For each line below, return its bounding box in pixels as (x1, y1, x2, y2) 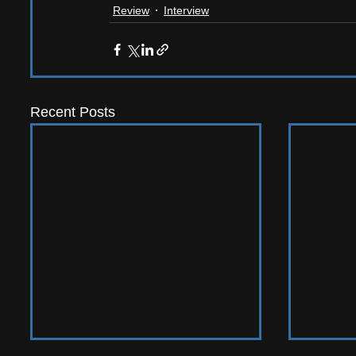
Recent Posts (30, 104, 115, 121)
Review (113, 3, 149, 17)
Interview (164, 3, 209, 17)
